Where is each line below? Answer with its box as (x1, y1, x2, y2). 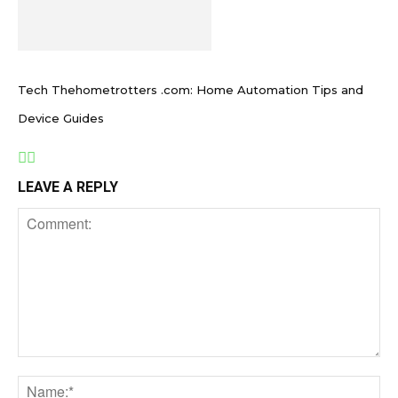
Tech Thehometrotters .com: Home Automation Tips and (18, 83, 363, 97)
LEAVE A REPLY (18, 179, 118, 195)
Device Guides (18, 111, 104, 125)
